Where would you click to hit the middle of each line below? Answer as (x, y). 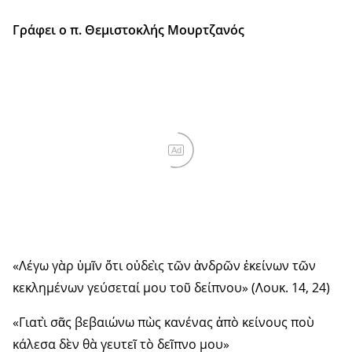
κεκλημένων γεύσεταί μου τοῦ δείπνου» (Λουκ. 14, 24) (171, 287)
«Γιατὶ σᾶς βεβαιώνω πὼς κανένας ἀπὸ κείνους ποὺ (163, 322)
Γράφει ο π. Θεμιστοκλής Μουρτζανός (128, 30)
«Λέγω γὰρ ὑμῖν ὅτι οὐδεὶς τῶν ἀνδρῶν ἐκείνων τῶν (164, 265)
